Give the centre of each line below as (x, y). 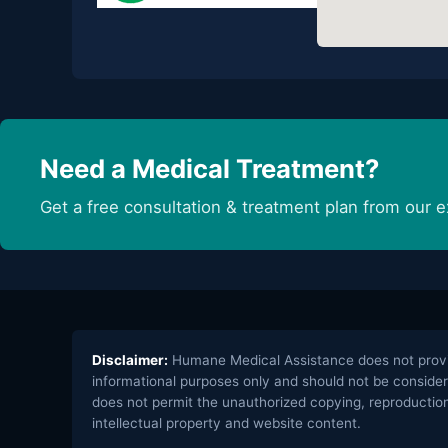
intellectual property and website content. (226, 422)
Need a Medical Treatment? (209, 168)
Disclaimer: (130, 359)
